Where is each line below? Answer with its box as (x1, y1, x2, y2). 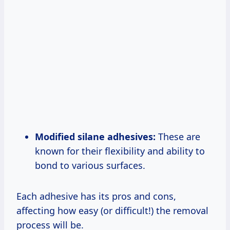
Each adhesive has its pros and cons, (16, 190, 176, 203)
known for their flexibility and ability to (35, 145, 205, 158)
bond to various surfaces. (35, 159, 145, 172)
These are (156, 130, 200, 143)
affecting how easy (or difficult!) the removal (16, 204, 208, 217)
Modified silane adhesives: (35, 130, 156, 143)
